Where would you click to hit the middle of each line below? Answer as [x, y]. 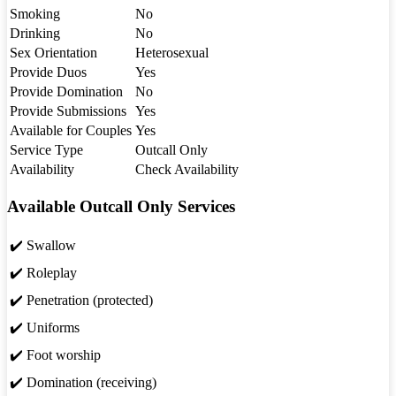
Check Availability [187, 169]
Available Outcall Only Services [121, 206]
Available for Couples [71, 130]
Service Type [46, 149]
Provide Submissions [68, 110]
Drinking [35, 33]
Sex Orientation [53, 52]
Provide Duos [48, 72]
